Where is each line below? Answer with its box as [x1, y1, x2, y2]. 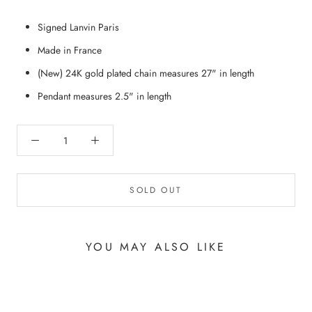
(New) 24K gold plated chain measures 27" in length [38, 66, 254, 81]
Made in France [38, 43, 102, 58]
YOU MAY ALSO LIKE [86, 239, 226, 256]
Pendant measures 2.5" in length [38, 89, 171, 104]
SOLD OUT [130, 184, 182, 197]
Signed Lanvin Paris [38, 20, 119, 35]
